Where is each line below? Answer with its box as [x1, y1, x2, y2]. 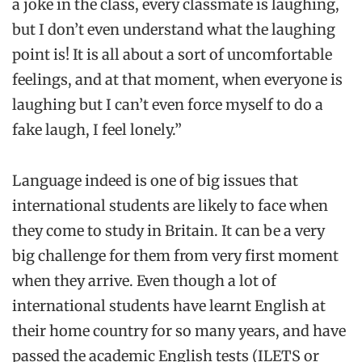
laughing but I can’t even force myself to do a [12, 95, 323, 115]
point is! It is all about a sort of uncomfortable [12, 45, 332, 65]
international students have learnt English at [12, 297, 326, 316]
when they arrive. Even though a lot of [12, 271, 276, 291]
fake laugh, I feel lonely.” [12, 120, 182, 140]
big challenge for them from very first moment [12, 246, 339, 266]
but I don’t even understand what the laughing [12, 20, 335, 40]
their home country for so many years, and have [12, 322, 346, 341]
